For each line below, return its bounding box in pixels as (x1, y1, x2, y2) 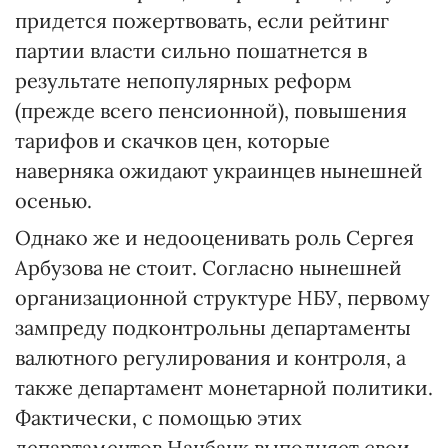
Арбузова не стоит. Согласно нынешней (15, 255, 402, 280)
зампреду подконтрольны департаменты (15, 315, 411, 340)
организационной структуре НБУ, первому (15, 285, 430, 310)
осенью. (15, 188, 92, 213)
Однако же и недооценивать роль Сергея (15, 225, 414, 250)
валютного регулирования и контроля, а (15, 345, 406, 370)
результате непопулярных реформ (15, 68, 352, 93)
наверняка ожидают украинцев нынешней (15, 158, 423, 183)
